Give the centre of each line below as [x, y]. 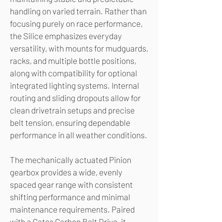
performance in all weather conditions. [79, 135]
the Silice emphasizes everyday [66, 36]
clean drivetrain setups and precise [72, 110]
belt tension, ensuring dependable [70, 123]
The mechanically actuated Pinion [71, 160]
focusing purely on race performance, [76, 24]
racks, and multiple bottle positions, [73, 61]
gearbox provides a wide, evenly [66, 172]
